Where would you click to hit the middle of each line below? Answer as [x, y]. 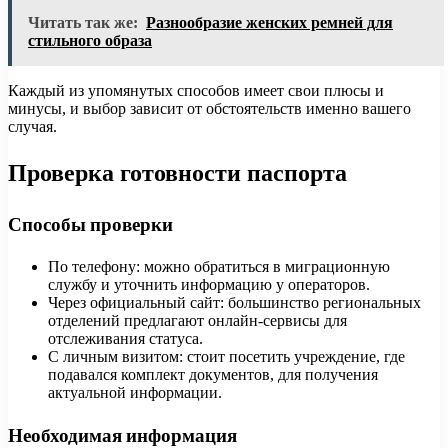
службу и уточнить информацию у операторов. [209, 285]
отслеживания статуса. [125, 339]
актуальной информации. [135, 393]
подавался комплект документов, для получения [213, 375]
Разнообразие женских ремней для [269, 22]
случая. [32, 126]
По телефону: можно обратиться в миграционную [219, 267]
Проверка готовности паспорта [177, 173]
